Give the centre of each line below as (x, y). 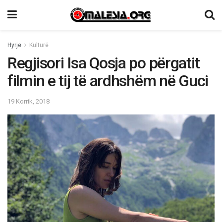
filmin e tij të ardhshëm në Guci (108, 81)
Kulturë (39, 45)
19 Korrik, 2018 (28, 101)
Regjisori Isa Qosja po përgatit (104, 63)
